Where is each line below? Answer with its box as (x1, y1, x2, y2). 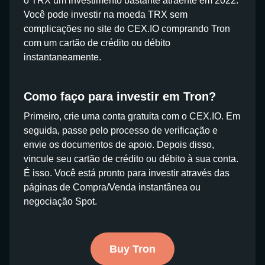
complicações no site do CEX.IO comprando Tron (24, 24, 230, 34)
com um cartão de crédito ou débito (24, 38, 170, 48)
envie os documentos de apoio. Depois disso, (24, 140, 214, 150)
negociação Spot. (24, 196, 97, 206)
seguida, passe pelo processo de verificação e (24, 125, 218, 135)
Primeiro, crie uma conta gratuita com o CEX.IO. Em (24, 111, 240, 121)
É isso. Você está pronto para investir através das (24, 168, 230, 178)
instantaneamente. (24, 52, 101, 62)
